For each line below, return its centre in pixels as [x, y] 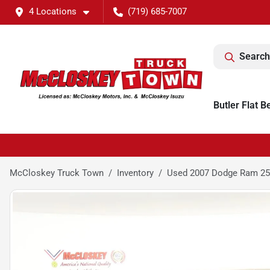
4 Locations [53, 11]
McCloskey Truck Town [57, 173]
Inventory [135, 173]
